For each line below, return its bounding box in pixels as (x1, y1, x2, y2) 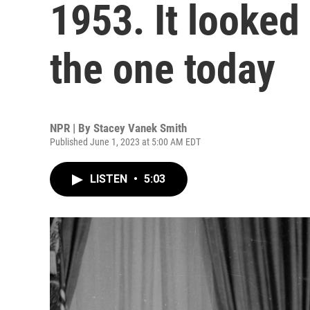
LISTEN (90, 172, 130, 185)
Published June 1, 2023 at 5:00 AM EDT (50, 136, 201, 147)
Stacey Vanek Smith (93, 121, 187, 135)
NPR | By (50, 121, 93, 135)
